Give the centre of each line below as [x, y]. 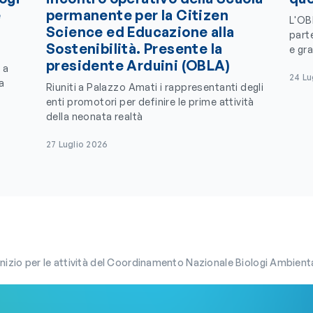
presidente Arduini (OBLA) [138, 65]
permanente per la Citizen [137, 15]
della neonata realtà [95, 116]
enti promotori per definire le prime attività [150, 102]
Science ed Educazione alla [140, 32]
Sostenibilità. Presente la [134, 49]
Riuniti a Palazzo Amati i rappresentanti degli [155, 87]
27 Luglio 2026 [77, 144]
